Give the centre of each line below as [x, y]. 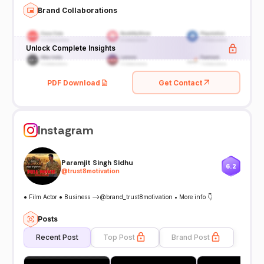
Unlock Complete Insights [70, 47]
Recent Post [57, 237]
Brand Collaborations [77, 10]
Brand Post [191, 237]
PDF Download [74, 82]
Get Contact [180, 82]
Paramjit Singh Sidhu [97, 162]
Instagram [65, 131]
